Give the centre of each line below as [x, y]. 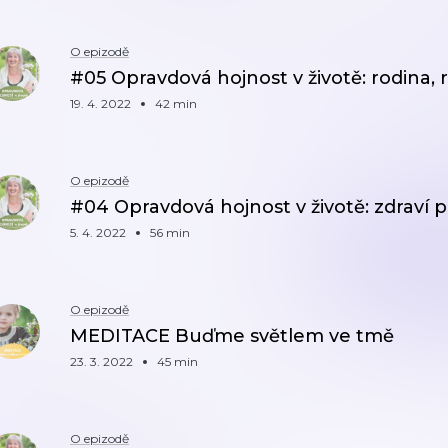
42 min [176, 103]
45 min [177, 361]
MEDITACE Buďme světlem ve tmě [232, 336]
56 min [170, 232]
